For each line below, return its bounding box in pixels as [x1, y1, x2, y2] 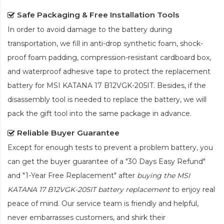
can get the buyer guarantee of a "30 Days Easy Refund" [7, 156, 205, 166]
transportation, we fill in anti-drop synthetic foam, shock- [7, 38, 203, 48]
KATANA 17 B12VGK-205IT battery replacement [7, 184, 170, 194]
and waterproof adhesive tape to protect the [7, 66, 165, 76]
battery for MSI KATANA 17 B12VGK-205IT [7, 80, 153, 90]
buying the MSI [137, 170, 190, 180]
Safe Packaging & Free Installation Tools [17, 9, 179, 19]
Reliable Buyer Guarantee [17, 127, 119, 137]
